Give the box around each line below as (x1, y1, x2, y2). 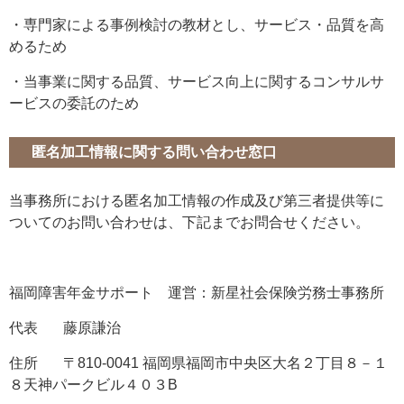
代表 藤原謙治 (9, 320, 121, 336)
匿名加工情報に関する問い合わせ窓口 (32, 144, 277, 161)
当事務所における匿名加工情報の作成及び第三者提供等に (9, 193, 384, 209)
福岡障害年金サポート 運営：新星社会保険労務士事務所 (9, 285, 384, 301)
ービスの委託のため (9, 96, 139, 112)
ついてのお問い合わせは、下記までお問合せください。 (9, 215, 370, 231)
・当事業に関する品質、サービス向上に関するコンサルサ (9, 74, 384, 90)
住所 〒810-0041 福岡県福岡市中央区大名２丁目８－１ (9, 355, 388, 372)
